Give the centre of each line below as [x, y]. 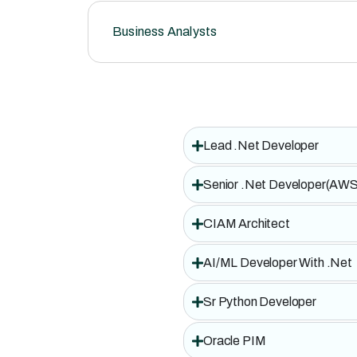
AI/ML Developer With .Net [278, 263]
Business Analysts [165, 31]
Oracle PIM [235, 341]
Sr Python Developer [260, 302]
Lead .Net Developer [261, 145]
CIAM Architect [247, 224]
